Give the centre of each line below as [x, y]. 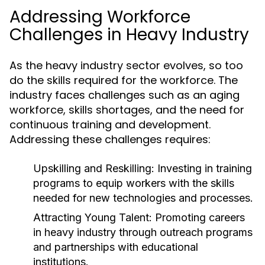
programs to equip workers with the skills [134, 183]
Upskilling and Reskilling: [94, 168]
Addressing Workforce [100, 17]
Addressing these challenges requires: [110, 139]
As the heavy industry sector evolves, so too [126, 65]
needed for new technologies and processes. [143, 198]
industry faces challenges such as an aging [125, 95]
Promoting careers [198, 217]
